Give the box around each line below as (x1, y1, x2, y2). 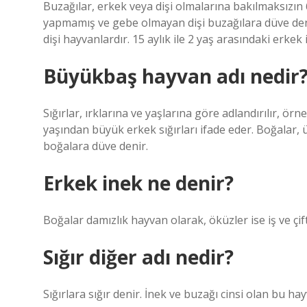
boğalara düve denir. (43, 138, 148, 153)
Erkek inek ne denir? (43, 170, 234, 196)
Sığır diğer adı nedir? (43, 244, 234, 270)
